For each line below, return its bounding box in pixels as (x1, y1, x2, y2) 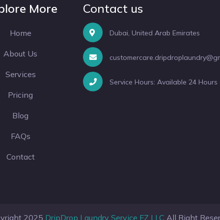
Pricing (8, 90, 33, 100)
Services (5, 69, 36, 79)
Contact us (83, 1, 143, 16)
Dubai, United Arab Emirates (108, 28, 200, 37)
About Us (3, 49, 38, 58)
